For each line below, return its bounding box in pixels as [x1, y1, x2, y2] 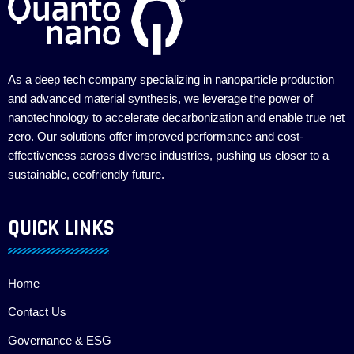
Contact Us [8, 306, 66, 319]
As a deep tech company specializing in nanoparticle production [8, 73, 334, 87]
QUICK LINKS [8, 216, 115, 243]
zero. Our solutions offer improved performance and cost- [8, 130, 303, 144]
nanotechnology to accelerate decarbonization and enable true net [8, 111, 345, 125]
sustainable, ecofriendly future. [8, 168, 164, 182]
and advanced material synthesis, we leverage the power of [8, 92, 313, 106]
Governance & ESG [8, 334, 111, 348]
